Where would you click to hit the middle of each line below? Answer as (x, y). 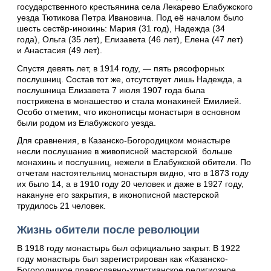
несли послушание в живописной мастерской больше (125, 151)
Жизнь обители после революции (108, 230)
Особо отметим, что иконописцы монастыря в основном (129, 112)
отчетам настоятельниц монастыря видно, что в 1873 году (133, 173)
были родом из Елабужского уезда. (87, 122)
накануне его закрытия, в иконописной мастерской (118, 194)
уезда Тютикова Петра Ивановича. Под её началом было (130, 18)
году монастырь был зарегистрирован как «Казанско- (122, 259)
